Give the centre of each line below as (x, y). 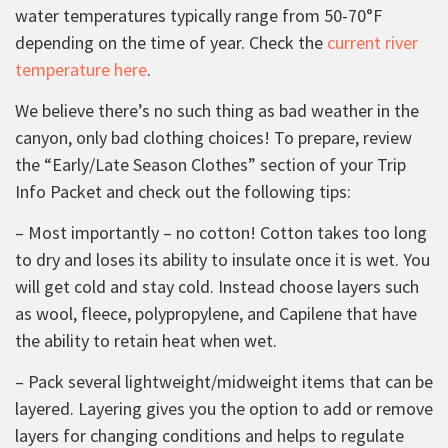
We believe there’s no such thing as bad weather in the (217, 110)
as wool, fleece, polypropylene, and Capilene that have (216, 313)
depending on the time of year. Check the (171, 42)
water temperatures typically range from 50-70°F (198, 15)
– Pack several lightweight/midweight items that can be (224, 381)
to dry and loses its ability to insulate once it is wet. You (222, 259)
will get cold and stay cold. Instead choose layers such (217, 286)
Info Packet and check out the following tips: (183, 191)
